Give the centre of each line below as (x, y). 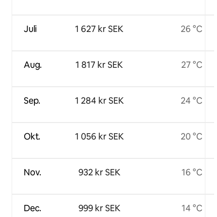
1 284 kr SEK (99, 101)
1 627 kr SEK (99, 29)
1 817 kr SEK (99, 65)
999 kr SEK (99, 208)
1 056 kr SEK (99, 137)
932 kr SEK (99, 172)
